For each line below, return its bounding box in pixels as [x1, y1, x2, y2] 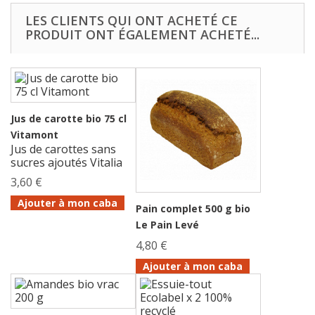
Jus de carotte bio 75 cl [11, 112, 127, 126]
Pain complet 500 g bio [136, 202, 250, 216]
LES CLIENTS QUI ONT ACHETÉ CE [25, 12, 238, 30]
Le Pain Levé [136, 218, 199, 232]
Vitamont [11, 128, 58, 142]
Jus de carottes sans [11, 141, 116, 157]
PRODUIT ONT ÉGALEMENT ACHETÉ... [25, 26, 259, 44]
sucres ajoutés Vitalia [11, 155, 122, 171]
